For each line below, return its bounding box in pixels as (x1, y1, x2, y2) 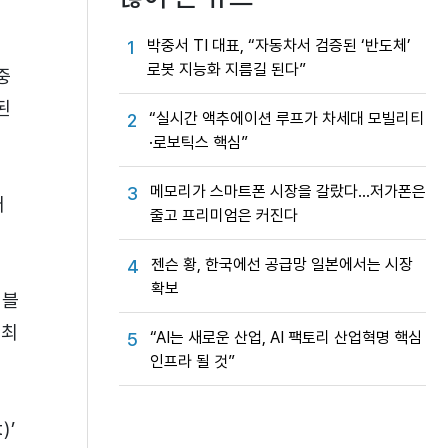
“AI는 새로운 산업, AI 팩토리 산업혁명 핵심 (150, 328, 422, 347)
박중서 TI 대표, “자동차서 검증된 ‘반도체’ (147, 36, 411, 55)
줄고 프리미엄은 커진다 (150, 206, 298, 225)
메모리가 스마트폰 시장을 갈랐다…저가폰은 (150, 182, 426, 201)
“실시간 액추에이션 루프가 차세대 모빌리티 (149, 109, 424, 128)
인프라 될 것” (150, 352, 235, 371)
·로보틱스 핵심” (149, 133, 248, 152)
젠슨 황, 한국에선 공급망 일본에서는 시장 (151, 255, 413, 274)
